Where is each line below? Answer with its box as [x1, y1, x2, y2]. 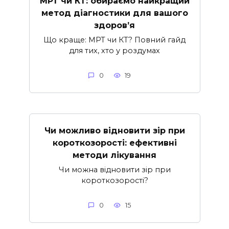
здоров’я [94, 20, 135, 30]
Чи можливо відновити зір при [44, 125, 185, 135]
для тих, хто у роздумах [69, 45, 160, 55]
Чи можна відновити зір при [58, 165, 171, 174]
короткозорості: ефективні [52, 138, 177, 148]
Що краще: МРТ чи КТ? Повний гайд [43, 35, 186, 44]
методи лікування [73, 150, 156, 160]
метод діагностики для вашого [41, 8, 188, 18]
